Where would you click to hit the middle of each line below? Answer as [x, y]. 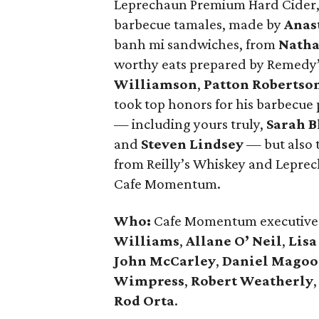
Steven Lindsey [192, 144]
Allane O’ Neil [234, 241]
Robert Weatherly [252, 281]
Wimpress [149, 281]
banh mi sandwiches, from [196, 44]
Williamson [156, 84]
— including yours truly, [190, 124]
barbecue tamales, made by [199, 24]
